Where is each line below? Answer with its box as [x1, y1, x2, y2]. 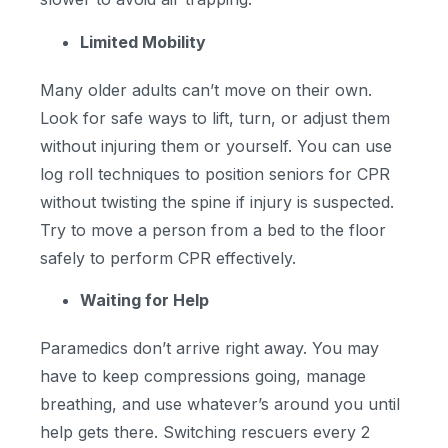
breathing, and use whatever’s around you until [40, 393, 400, 414]
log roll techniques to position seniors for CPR [40, 163, 390, 184]
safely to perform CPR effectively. [40, 247, 296, 268]
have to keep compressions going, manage [40, 365, 366, 386]
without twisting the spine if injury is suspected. [40, 191, 394, 212]
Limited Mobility [80, 31, 206, 52]
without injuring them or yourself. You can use [40, 135, 392, 156]
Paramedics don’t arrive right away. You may [40, 337, 379, 358]
